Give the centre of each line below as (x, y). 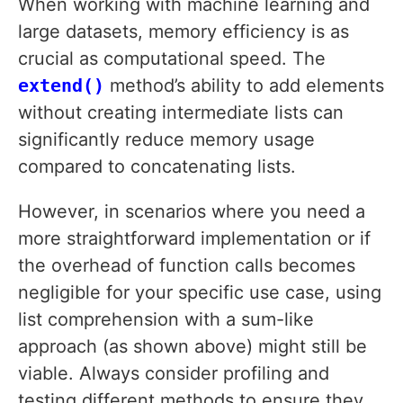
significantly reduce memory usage (166, 140)
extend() (61, 86)
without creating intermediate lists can (181, 113)
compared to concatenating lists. (157, 167)
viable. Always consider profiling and (174, 374)
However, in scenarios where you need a (192, 212)
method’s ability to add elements (244, 86)
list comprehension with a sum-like (166, 320)
